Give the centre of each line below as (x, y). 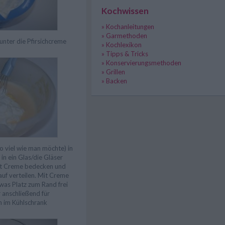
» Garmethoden (124, 36)
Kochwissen (125, 11)
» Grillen (113, 72)
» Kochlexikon (122, 45)
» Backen (114, 81)
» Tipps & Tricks (125, 54)
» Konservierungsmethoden (141, 63)
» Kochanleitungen (128, 27)
